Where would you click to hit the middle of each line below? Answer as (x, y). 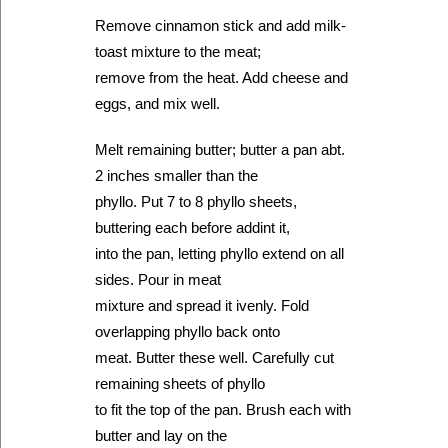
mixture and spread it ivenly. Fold (202, 305)
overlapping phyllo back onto (187, 331)
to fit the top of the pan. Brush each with (223, 409)
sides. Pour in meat (158, 279)
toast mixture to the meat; (178, 51)
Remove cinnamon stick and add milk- (220, 25)
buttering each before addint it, (192, 227)
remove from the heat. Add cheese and (221, 77)
